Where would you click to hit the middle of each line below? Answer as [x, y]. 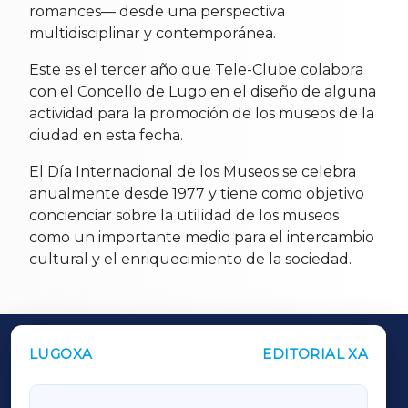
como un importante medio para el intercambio [202, 238]
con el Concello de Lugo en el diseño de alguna [203, 92]
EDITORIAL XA [316, 354]
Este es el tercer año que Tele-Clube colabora [196, 70]
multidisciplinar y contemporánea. [153, 34]
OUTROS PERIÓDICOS [139, 357]
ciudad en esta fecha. [106, 136]
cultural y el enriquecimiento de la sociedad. [190, 260]
